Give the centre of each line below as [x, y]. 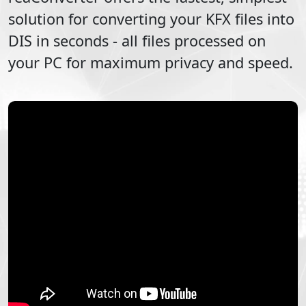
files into [263, 18]
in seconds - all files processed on [149, 40]
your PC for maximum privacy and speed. [151, 62]
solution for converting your [107, 18]
